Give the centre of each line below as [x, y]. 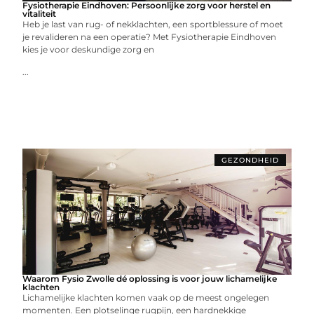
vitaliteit [40, 13]
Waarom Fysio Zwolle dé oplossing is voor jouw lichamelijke [150, 278]
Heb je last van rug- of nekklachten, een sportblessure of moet [153, 24]
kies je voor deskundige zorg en [89, 49]
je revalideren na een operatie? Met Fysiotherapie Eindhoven [150, 36]
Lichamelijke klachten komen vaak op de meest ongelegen [146, 297]
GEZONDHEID [250, 160]
